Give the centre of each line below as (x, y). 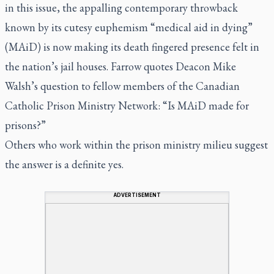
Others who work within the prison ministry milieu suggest (136, 144)
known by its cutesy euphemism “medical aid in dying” (129, 27)
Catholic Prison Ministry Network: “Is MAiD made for (127, 105)
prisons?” (25, 125)
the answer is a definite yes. (64, 164)
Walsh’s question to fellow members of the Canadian (122, 86)
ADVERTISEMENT (137, 195)
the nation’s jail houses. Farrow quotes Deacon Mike (120, 66)
